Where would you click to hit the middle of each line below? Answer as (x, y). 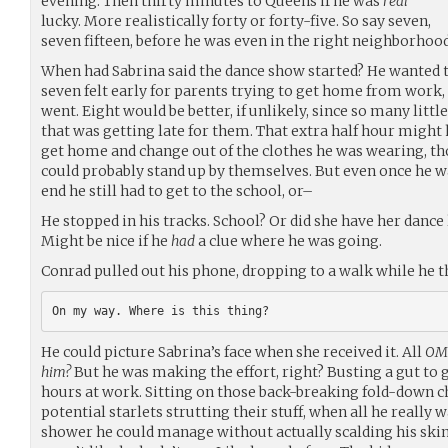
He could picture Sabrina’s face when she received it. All (233, 351)
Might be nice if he (106, 240)
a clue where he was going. (288, 240)
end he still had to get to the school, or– (177, 190)
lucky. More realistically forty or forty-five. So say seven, (236, 20)
